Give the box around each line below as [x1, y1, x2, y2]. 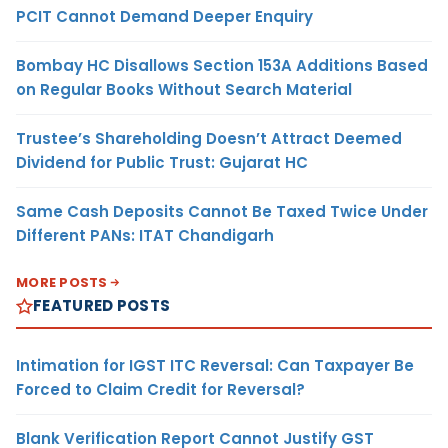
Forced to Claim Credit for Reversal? [16, 379, 305, 401]
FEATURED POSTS [33, 295, 171, 317]
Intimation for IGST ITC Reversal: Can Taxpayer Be [16, 355, 414, 377]
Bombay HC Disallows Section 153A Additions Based [16, 55, 428, 77]
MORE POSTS [16, 273, 108, 293]
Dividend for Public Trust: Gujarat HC [16, 152, 308, 174]
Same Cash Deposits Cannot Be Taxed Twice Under [16, 201, 428, 223]
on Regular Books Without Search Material [16, 79, 352, 101]
